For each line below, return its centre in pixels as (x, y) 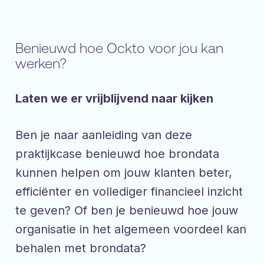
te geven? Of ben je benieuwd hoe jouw (127, 211)
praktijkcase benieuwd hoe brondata (117, 154)
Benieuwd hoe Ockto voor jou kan (119, 49)
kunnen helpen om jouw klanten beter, (124, 173)
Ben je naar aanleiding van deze (104, 135)
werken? (41, 64)
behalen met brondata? (81, 248)
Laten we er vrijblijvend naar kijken (114, 99)
